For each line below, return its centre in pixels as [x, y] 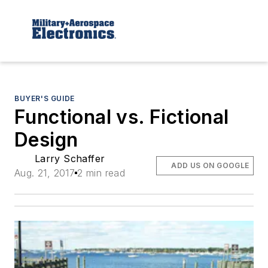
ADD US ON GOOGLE [210, 165]
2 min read [101, 173]
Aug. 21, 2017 [45, 173]
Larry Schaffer [70, 158]
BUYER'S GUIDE [45, 98]
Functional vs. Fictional [122, 117]
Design [46, 139]
